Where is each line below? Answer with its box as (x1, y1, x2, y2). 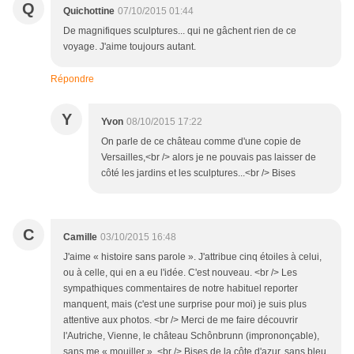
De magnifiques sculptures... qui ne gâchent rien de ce (63, 25, 296, 37)
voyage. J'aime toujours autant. (63, 41, 196, 53)
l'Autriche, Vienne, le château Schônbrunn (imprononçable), (63, 330, 319, 342)
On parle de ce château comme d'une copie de (101, 136, 301, 148)
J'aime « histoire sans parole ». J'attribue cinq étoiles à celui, (63, 251, 322, 263)
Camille (63, 232, 97, 243)
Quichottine (63, 6, 115, 17)
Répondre (51, 73, 94, 85)
